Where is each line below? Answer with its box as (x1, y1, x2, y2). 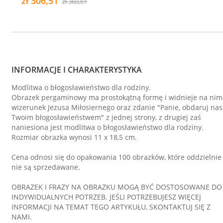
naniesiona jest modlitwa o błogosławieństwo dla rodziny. (11, 122, 204, 132)
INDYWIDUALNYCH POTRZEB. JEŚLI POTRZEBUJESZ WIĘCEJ (11, 192, 201, 202)
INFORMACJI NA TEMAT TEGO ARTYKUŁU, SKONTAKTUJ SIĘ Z (11, 202, 211, 212)
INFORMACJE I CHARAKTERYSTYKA (11, 64, 142, 76)
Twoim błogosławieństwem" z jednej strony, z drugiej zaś (11, 112, 201, 122)
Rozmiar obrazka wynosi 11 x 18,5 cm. (11, 132, 137, 142)
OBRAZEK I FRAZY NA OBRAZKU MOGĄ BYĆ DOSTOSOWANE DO (11, 182, 222, 192)
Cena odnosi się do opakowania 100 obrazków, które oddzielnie (11, 152, 222, 162)
